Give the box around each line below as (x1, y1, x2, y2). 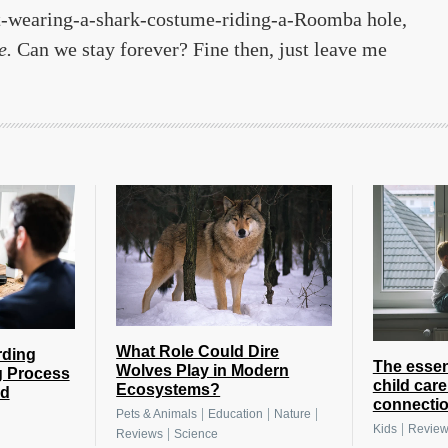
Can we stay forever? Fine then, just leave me (12, 38, 387, 61)
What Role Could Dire (116, 343, 280, 361)
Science (174, 427, 219, 442)
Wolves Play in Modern (116, 362, 290, 380)
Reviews (116, 427, 164, 442)
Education (208, 407, 264, 422)
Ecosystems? (116, 381, 221, 399)
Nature (274, 407, 312, 422)
